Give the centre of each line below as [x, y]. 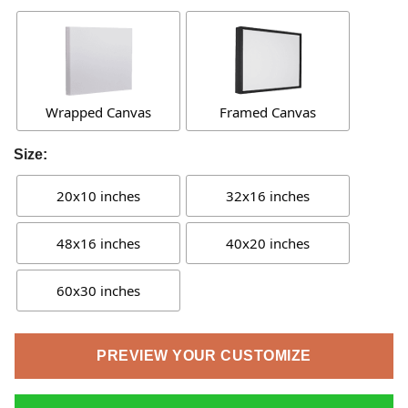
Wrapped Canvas [98, 112]
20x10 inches [98, 195]
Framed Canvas [268, 112]
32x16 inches [268, 195]
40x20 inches [268, 243]
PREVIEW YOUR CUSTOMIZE [204, 355]
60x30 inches [98, 290]
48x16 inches [98, 243]
